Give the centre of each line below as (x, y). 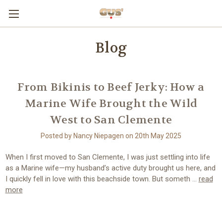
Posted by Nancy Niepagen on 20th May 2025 (111, 136)
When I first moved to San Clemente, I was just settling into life (108, 157)
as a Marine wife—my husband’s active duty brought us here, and (110, 168)
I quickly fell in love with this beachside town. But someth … (102, 179)
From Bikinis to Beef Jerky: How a (111, 87)
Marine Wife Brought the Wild (111, 104)
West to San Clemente (111, 120)
